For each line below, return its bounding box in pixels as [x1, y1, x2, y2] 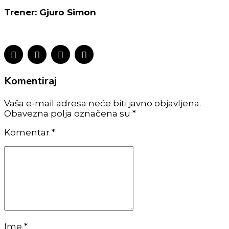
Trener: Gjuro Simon [4, 7, 96, 17]
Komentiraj [4, 74, 57, 88]
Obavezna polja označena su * [4, 108, 136, 119]
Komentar [4, 127, 52, 138]
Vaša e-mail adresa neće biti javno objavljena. [4, 98, 201, 109]
